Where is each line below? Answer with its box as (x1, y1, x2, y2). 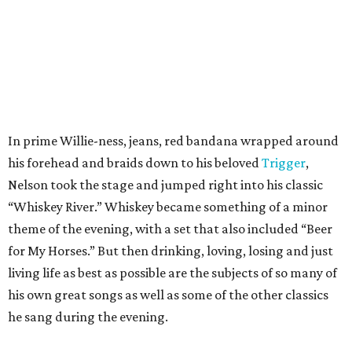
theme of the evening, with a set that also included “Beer (8, 221, 332, 237)
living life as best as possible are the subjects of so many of (8, 265, 337, 281)
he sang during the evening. (8, 309, 168, 325)
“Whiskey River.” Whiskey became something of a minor (8, 199, 328, 215)
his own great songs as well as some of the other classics (8, 287, 328, 303)
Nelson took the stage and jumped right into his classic (8, 177, 323, 193)
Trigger (262, 155, 306, 171)
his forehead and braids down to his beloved (8, 155, 262, 171)
